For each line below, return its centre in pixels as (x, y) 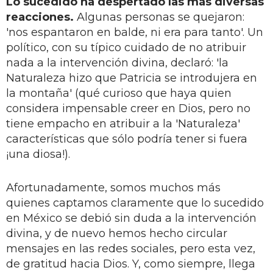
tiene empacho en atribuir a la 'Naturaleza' (123, 123)
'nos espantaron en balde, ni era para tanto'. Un (135, 32)
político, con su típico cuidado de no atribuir (126, 47)
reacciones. (40, 17)
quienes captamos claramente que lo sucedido (135, 203)
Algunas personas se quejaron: (159, 17)
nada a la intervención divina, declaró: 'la (117, 62)
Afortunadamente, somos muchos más (113, 187)
